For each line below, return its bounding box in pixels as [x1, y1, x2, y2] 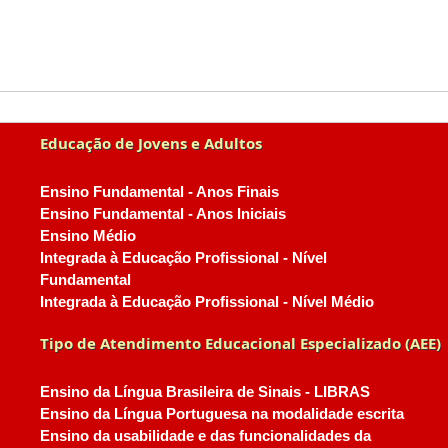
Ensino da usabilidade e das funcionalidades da [39, 428, 371, 444]
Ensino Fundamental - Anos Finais [39, 184, 279, 200]
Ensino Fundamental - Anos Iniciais [39, 206, 286, 222]
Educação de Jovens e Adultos [39, 133, 262, 153]
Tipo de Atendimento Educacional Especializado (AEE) [39, 333, 441, 353]
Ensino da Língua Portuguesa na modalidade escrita [39, 406, 404, 422]
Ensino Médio [39, 228, 136, 244]
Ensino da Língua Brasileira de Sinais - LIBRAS [39, 384, 370, 400]
